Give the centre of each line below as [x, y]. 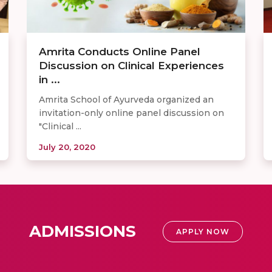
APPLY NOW [203, 231]
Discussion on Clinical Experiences [131, 65]
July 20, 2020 [67, 147]
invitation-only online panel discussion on [131, 113]
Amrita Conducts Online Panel [120, 51]
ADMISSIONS [83, 231]
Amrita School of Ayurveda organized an [126, 99]
